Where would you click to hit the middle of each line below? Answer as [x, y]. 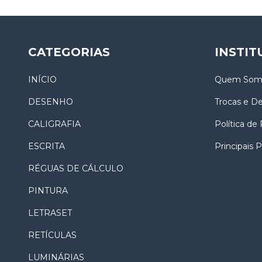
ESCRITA [46, 146]
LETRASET [50, 213]
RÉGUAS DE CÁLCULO [76, 169]
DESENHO [51, 102]
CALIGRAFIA [54, 124]
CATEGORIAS [69, 52]
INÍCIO [42, 80]
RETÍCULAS [52, 235]
